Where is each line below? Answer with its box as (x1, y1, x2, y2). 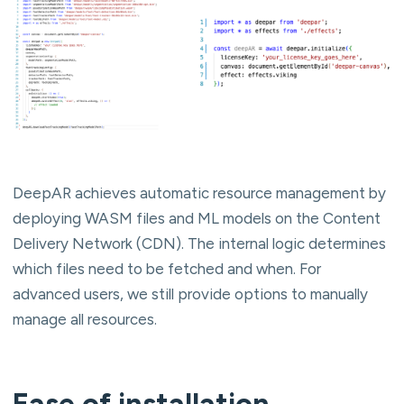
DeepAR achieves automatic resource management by (13, 183, 386, 202)
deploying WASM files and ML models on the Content (13, 208, 381, 227)
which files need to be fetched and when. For (13, 259, 321, 278)
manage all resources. (13, 309, 157, 328)
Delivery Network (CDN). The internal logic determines (13, 234, 386, 252)
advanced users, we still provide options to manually (13, 284, 368, 303)
